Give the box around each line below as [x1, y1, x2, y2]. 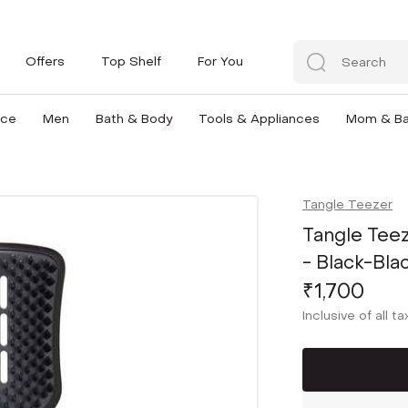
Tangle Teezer [302, 196, 393, 213]
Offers [25, 52, 65, 70]
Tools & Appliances [198, 110, 320, 127]
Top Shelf [101, 52, 161, 70]
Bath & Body [95, 110, 172, 127]
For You [198, 52, 243, 70]
